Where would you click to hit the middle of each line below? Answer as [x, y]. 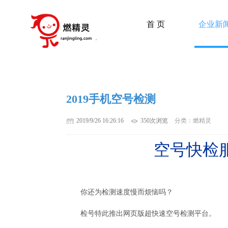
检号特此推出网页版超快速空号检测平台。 [148, 213]
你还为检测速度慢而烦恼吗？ [126, 192]
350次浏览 [154, 121]
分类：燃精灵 [192, 121]
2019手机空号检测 [111, 99]
